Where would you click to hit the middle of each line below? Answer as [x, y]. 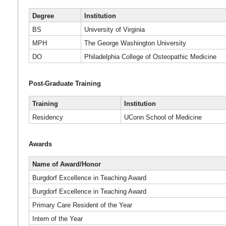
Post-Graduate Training [65, 84]
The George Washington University [135, 43]
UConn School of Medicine [163, 117]
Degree [43, 16]
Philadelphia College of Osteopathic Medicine [151, 57]
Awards [40, 144]
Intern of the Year [58, 218]
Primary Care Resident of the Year [82, 205]
